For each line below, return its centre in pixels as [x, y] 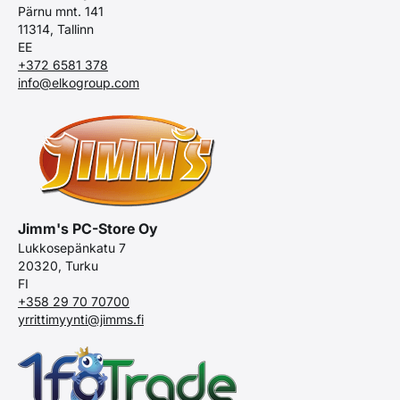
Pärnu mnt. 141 [61, 11]
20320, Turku [58, 265]
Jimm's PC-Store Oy [88, 228]
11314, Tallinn [56, 29]
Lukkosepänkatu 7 [72, 247]
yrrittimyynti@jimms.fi [81, 319]
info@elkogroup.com [79, 82]
